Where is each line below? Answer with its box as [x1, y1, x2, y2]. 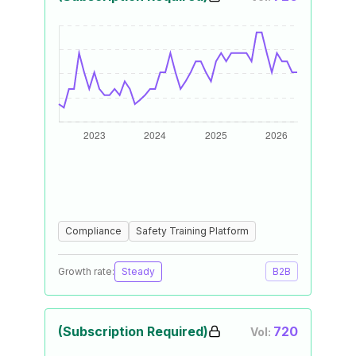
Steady [122, 265, 155, 277]
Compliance [65, 225, 122, 237]
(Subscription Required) [58, 323, 208, 339]
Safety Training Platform [136, 225, 249, 237]
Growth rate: [58, 265, 114, 277]
